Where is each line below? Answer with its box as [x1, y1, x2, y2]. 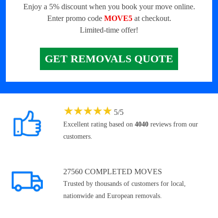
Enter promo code [47, 14, 104, 23]
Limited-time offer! [80, 26, 138, 35]
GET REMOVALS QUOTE [45, 53, 173, 65]
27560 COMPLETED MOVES [63, 167, 162, 176]
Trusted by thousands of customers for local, [63, 180, 186, 188]
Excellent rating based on [63, 121, 135, 128]
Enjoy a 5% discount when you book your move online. [23, 2, 195, 11]
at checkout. [132, 14, 171, 23]
